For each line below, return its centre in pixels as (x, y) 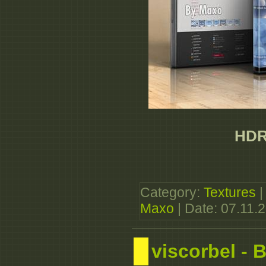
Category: (172, 193)
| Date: (197, 209)
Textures (230, 193)
